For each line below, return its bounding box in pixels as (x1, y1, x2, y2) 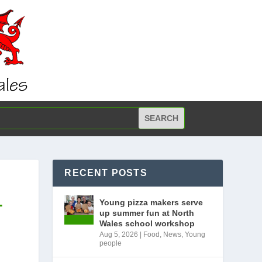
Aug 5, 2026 (99, 230, 139, 239)
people (99, 239, 122, 247)
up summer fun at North (99, 208, 195, 218)
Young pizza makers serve (99, 198, 204, 207)
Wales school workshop (99, 219, 195, 228)
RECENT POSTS (64, 168, 147, 178)
